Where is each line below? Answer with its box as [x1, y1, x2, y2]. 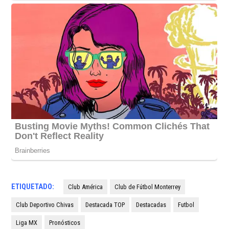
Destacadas [136, 200, 167, 209]
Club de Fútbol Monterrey [114, 182, 180, 191]
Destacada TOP [85, 200, 125, 209]
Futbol [177, 200, 194, 209]
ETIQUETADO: [11, 182, 55, 191]
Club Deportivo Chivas [16, 200, 74, 209]
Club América [68, 182, 103, 191]
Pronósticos [49, 218, 80, 226]
